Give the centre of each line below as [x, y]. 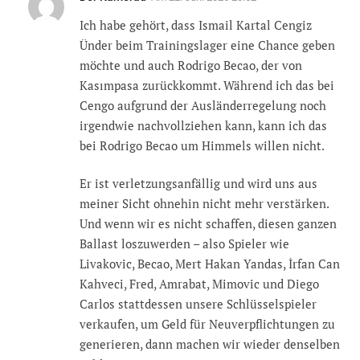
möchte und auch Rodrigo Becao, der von [191, 65]
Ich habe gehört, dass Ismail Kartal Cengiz [196, 25]
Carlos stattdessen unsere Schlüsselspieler [198, 304]
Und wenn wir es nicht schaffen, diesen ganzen [208, 224]
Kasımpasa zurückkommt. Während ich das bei [207, 85]
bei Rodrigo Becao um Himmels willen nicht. [202, 145]
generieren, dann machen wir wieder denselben [210, 344]
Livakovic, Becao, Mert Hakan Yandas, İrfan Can [210, 264]
